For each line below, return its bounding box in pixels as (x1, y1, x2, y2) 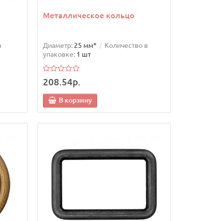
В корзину (58, 96, 92, 105)
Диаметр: (42, 41, 73, 50)
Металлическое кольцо (42, 11, 135, 20)
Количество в (104, 41, 148, 50)
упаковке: (42, 50, 75, 59)
